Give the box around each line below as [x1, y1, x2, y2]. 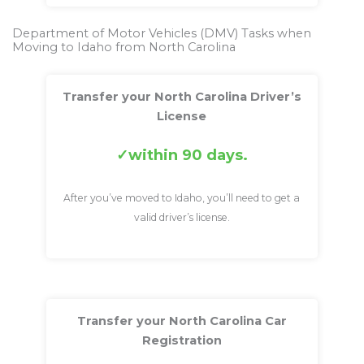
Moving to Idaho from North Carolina [12, 40, 236, 55]
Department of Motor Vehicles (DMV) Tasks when [12, 26, 311, 41]
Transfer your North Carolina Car [76, 313, 287, 328]
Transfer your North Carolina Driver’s [62, 89, 301, 105]
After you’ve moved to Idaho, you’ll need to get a [63, 191, 301, 204]
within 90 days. [128, 145, 248, 164]
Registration [141, 332, 222, 348]
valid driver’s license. [133, 210, 230, 223]
